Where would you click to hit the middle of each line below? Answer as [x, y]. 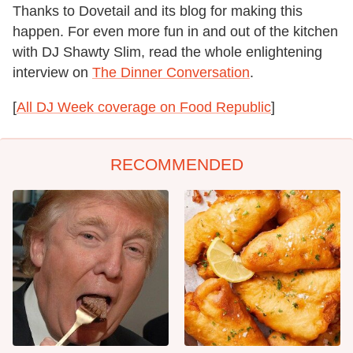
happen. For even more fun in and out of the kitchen [175, 31]
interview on [52, 72]
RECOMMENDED [176, 164]
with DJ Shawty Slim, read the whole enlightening [167, 52]
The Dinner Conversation [171, 72]
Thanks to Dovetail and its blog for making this [158, 11]
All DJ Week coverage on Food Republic [144, 107]
